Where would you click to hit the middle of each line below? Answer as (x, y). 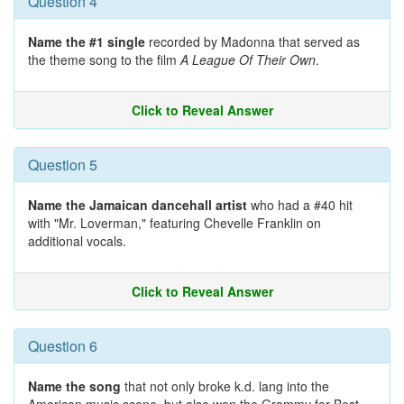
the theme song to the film (104, 60)
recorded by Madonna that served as (252, 41)
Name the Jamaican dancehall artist (138, 205)
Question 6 (63, 346)
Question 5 (63, 165)
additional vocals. (77, 241)
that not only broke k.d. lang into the (225, 386)
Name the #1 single (87, 41)
